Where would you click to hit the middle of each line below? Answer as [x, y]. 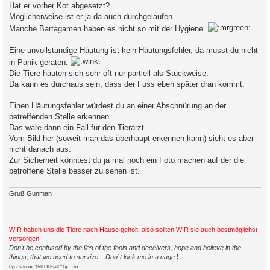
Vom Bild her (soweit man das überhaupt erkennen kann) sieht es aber [131, 139]
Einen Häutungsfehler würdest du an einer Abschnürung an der [118, 106]
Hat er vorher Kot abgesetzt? [59, 6]
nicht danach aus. [40, 149]
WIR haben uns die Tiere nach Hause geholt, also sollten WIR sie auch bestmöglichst [133, 229]
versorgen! [25, 238]
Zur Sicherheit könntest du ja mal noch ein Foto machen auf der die [127, 160]
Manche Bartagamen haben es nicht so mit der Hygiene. [108, 29]
